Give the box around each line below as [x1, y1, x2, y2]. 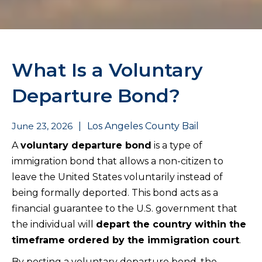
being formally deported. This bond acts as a [12, 187, 218, 198]
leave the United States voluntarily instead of [12, 171, 223, 182]
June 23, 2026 [12, 120, 73, 132]
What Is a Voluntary [12, 58, 203, 81]
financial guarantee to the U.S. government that [12, 202, 237, 214]
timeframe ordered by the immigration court [12, 234, 239, 246]
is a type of [151, 139, 202, 151]
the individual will [12, 218, 96, 230]
